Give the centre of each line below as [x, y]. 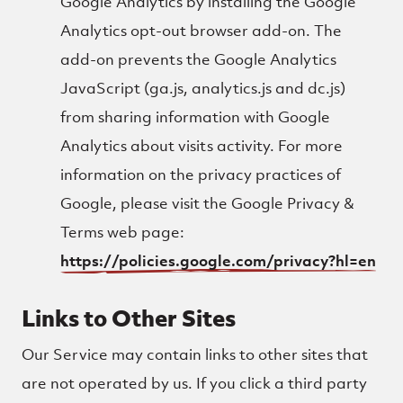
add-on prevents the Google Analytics [199, 59]
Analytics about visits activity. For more [202, 146]
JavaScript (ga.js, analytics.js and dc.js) [203, 88]
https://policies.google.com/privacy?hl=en [219, 261]
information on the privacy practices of [201, 175]
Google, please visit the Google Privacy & [208, 203]
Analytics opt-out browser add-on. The [201, 31]
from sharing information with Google [196, 117]
